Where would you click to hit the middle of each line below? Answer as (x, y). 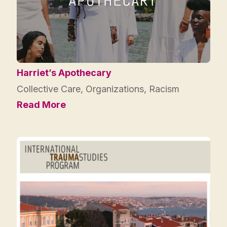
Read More (41, 104)
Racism (164, 89)
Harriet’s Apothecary (64, 72)
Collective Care (49, 89)
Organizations (115, 89)
